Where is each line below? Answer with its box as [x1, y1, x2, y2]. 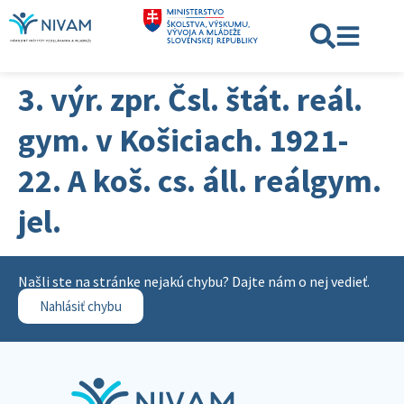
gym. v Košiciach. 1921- [18, 120, 349, 161]
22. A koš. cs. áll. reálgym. [18, 161, 381, 201]
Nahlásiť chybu [40, 298, 122, 315]
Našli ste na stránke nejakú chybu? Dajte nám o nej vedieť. [18, 272, 370, 290]
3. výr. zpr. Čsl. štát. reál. [18, 79, 363, 120]
